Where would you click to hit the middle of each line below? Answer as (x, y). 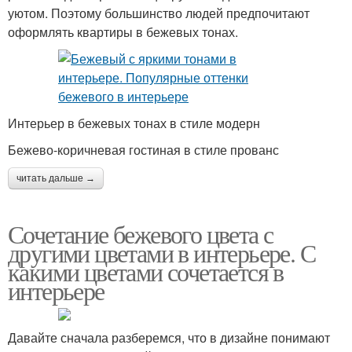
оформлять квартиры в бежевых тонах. (123, 32)
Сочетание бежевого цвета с (141, 234)
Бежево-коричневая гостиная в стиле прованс (143, 150)
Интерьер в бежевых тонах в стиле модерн (134, 123)
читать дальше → (56, 178)
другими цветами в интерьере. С (161, 253)
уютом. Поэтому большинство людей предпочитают (159, 13)
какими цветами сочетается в (146, 271)
